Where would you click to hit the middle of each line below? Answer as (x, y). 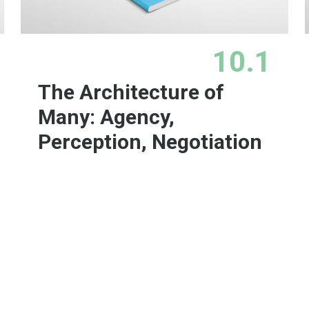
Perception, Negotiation (150, 142)
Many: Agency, (107, 117)
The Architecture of (131, 92)
